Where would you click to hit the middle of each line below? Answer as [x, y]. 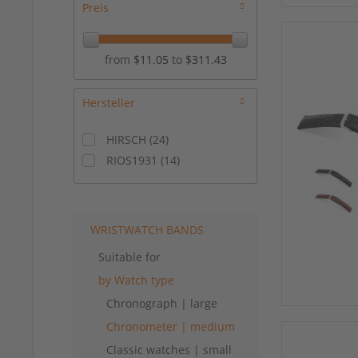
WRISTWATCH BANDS [147, 230]
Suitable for [129, 257]
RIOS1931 [133, 161]
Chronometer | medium [171, 327]
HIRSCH [128, 140]
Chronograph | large [162, 304]
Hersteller [109, 103]
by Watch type [136, 280]
